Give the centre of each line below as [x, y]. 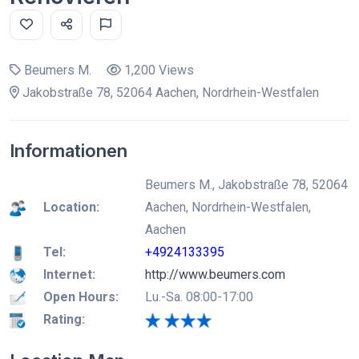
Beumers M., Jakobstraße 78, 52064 [246, 185]
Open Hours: [81, 297]
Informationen [69, 151]
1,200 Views [157, 70]
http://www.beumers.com [215, 274]
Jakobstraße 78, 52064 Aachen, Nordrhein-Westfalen [169, 93]
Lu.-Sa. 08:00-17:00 [199, 297]
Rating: [64, 319]
